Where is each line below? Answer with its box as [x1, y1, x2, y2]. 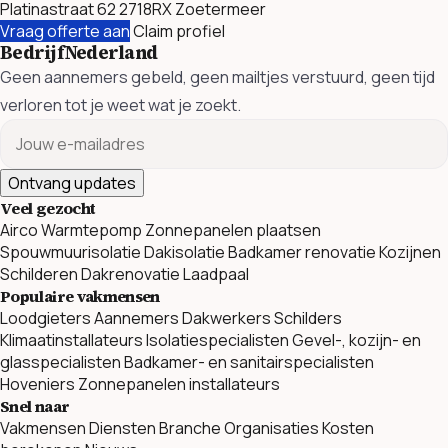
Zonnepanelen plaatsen [145, 219, 321, 242]
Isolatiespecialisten [146, 329, 289, 352]
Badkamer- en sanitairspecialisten [124, 351, 374, 374]
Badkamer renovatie [228, 241, 376, 264]
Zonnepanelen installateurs [78, 373, 280, 396]
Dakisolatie [144, 241, 225, 264]
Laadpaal [183, 263, 249, 286]
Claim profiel [133, 19, 225, 42]
